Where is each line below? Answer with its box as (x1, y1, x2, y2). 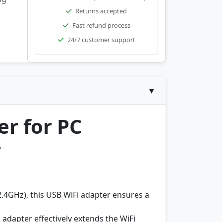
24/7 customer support (67, 35, 135, 44)
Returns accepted (75, 6, 127, 15)
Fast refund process (72, 21, 130, 30)
